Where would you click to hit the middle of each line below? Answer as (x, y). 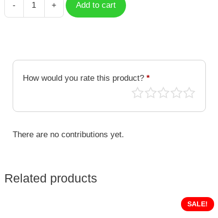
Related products (51, 178)
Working (78, 11)
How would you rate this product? (84, 78)
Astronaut (80, 23)
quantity (77, 35)
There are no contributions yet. (68, 134)
